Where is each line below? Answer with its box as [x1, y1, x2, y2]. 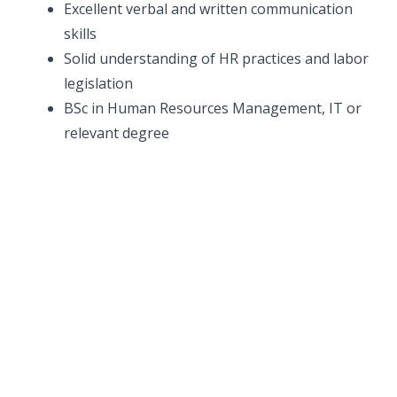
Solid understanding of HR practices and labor [64, 49, 369, 68]
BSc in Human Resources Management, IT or [64, 98, 362, 118]
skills [64, 24, 97, 43]
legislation [64, 74, 133, 93]
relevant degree [64, 123, 169, 143]
